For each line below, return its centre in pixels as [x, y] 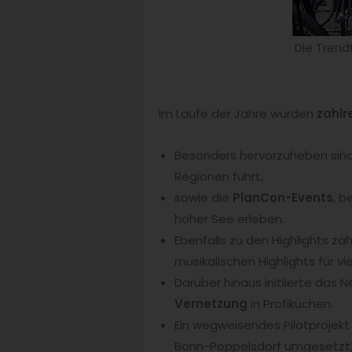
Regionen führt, [219, 177]
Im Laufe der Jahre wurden [238, 114]
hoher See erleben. [229, 219]
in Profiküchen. [290, 304]
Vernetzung [211, 304]
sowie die [203, 198]
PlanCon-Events [283, 198]
